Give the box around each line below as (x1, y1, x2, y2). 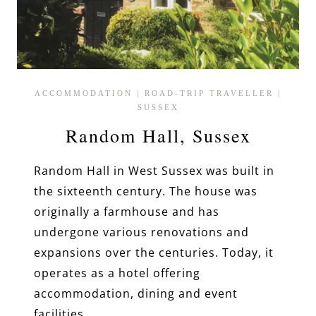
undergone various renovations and (34, 224, 249, 240)
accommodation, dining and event (34, 285, 238, 301)
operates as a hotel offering (34, 265, 200, 281)
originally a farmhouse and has (34, 203, 219, 219)
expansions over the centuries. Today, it (34, 244, 274, 260)
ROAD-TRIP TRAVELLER (145, 88, 274, 97)
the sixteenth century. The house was (34, 183, 257, 199)
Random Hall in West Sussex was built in (34, 162, 274, 178)
